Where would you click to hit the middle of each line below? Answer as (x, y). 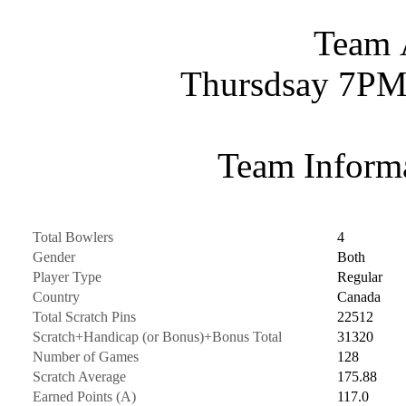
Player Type (67, 276)
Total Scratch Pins (84, 316)
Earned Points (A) (84, 396)
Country (56, 296)
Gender (53, 256)
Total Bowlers (72, 237)
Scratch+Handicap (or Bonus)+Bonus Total (157, 336)
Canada (358, 296)
